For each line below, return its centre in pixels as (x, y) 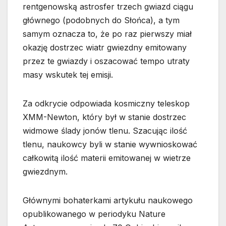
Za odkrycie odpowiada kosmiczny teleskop (106, 104)
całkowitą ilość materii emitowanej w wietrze (107, 158)
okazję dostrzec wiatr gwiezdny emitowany (105, 48)
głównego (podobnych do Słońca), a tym (101, 20)
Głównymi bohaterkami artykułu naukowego (108, 201)
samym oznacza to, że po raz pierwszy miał (107, 34)
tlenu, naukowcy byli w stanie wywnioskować (110, 145)
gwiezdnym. (45, 172)
